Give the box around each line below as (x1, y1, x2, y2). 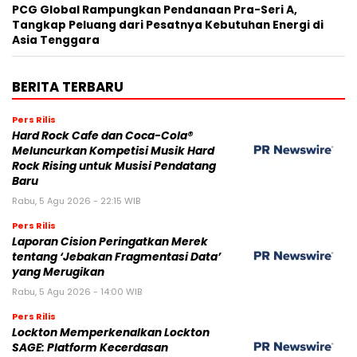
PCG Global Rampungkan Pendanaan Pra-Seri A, (12, 2, 297, 18)
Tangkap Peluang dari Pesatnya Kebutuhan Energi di (12, 17, 324, 33)
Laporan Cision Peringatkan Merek (12, 233, 208, 249)
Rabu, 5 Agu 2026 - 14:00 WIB (12, 284, 142, 298)
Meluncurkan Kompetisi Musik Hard (12, 143, 214, 159)
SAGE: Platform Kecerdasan (12, 339, 168, 355)
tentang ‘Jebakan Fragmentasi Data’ (12, 249, 221, 265)
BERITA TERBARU (12, 76, 124, 96)
